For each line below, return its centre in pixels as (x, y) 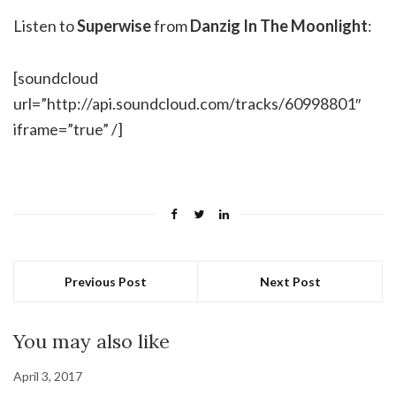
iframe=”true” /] (68, 129)
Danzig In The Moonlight (279, 26)
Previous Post (106, 282)
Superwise (114, 26)
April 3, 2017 (48, 376)
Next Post (290, 282)
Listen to (45, 26)
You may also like (91, 341)
